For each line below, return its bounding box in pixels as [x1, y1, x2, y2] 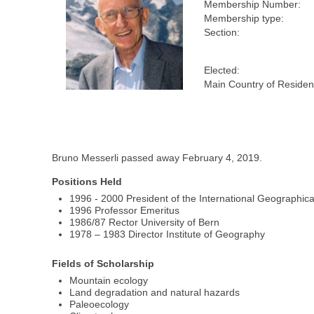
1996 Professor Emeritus [69, 205, 180, 217]
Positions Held [52, 176, 123, 188]
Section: [204, 27, 240, 39]
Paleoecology [69, 298, 130, 310]
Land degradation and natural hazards [69, 286, 240, 298]
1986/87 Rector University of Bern [69, 217, 220, 228]
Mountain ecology [69, 274, 149, 286]
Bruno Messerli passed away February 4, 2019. [52, 152, 263, 164]
